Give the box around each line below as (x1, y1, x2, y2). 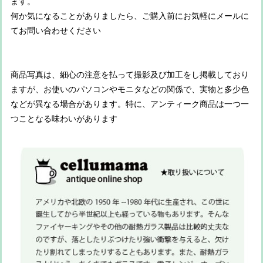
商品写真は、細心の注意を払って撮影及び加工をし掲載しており (11, 70, 249, 80)
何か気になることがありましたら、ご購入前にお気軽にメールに (11, 12, 249, 21)
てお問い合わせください (11, 26, 101, 36)
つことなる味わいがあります (11, 114, 117, 124)
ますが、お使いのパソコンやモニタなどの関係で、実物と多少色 (11, 85, 249, 95)
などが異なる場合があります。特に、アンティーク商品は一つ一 (11, 100, 249, 109)
